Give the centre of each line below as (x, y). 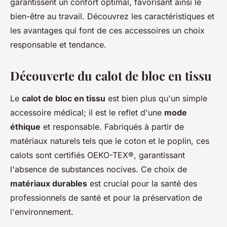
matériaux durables (49, 183)
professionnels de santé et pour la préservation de (106, 197)
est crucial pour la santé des (142, 183)
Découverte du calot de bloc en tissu (111, 75)
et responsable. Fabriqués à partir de (112, 126)
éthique (25, 126)
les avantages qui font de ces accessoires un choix (107, 30)
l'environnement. (42, 212)
